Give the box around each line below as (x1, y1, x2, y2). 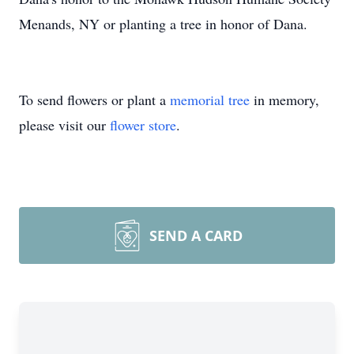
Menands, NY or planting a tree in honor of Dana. (19, 14, 312, 33)
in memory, (250, 90, 319, 109)
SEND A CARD (149, 226, 243, 245)
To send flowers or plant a (19, 90, 170, 109)
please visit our (19, 115, 110, 134)
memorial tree (170, 90, 250, 109)
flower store (110, 115, 176, 134)
